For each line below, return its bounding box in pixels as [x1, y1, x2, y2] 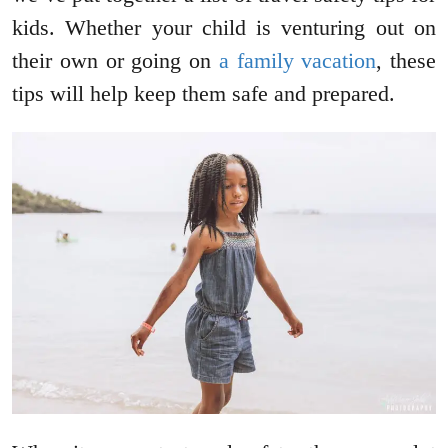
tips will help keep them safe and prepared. [12, 81, 395, 107]
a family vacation [218, 48, 377, 74]
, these [376, 48, 436, 74]
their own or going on [12, 48, 219, 74]
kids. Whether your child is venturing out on [12, 15, 436, 41]
